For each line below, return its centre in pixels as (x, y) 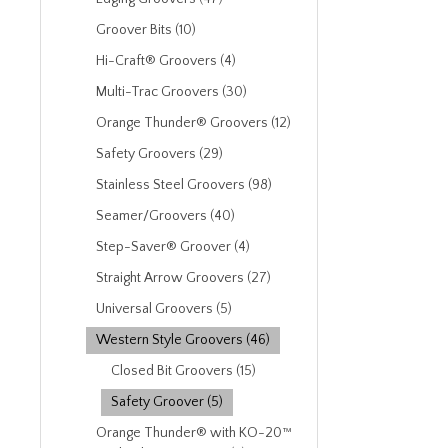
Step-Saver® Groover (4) (173, 247)
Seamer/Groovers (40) (165, 216)
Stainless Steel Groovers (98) (184, 185)
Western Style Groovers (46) (183, 340)
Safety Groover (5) (167, 402)
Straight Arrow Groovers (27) (183, 278)
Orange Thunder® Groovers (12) (193, 123)
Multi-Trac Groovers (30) (171, 92)
